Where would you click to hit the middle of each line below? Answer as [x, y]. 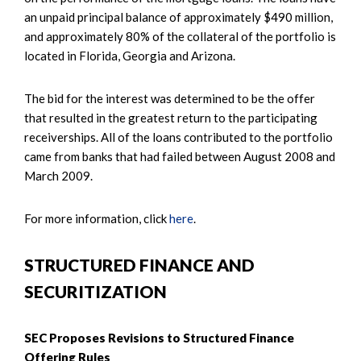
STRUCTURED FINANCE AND [139, 264]
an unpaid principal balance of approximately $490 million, [178, 17]
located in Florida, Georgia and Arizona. [130, 55]
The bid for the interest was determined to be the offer [170, 98]
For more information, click [97, 218]
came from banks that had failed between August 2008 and [180, 156]
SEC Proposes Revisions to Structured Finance [159, 337]
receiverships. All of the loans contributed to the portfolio [178, 137]
